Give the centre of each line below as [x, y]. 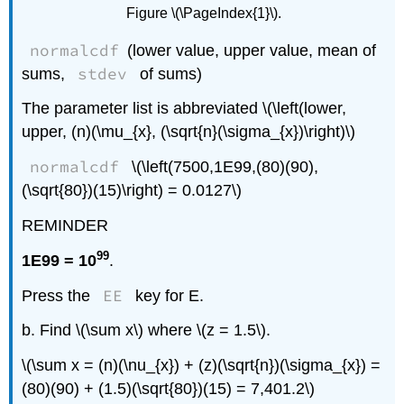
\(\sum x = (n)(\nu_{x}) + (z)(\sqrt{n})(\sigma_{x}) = [202, 366]
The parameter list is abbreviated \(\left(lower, [184, 109]
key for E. [167, 295]
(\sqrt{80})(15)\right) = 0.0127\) [132, 191]
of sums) [168, 73]
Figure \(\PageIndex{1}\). [204, 14]
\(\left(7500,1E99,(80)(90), [222, 167]
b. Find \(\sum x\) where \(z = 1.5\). [147, 331]
